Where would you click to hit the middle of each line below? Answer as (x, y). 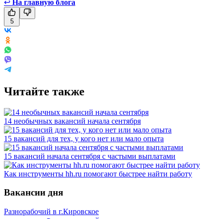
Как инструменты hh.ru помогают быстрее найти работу (98, 174)
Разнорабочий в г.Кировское (51, 212)
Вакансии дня (33, 193)
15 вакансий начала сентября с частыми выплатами (90, 156)
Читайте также (44, 91)
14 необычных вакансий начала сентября (72, 121)
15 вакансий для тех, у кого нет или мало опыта (84, 138)
